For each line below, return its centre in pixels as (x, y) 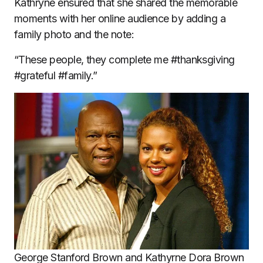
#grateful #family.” (56, 76)
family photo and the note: (74, 35)
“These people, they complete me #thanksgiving (124, 60)
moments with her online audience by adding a (120, 19)
